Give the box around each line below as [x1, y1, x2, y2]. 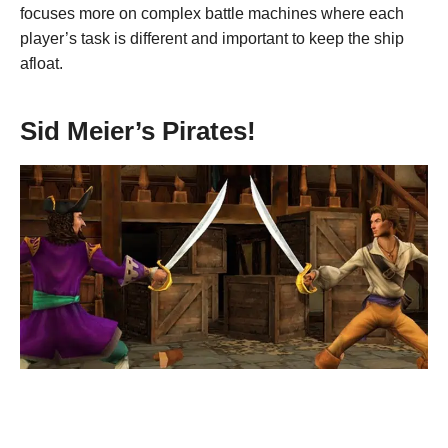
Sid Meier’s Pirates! [20, 116, 263, 145]
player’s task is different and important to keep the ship [20, 29, 404, 47]
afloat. [20, 54, 67, 72]
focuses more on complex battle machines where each [20, 4, 404, 22]
